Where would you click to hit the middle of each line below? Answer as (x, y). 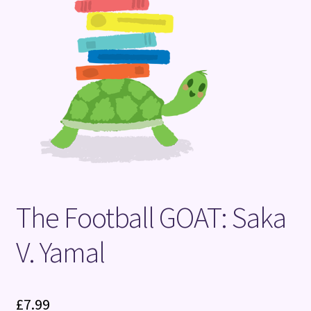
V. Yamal (60, 252)
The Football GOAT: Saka (151, 217)
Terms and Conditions (68, 18)
